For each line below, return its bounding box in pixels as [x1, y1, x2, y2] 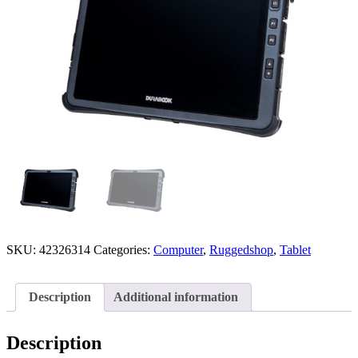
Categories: [93, 242, 153, 257]
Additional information [113, 289, 238, 304]
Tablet [280, 242, 311, 257]
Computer [153, 242, 203, 257]
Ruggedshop [209, 242, 273, 257]
